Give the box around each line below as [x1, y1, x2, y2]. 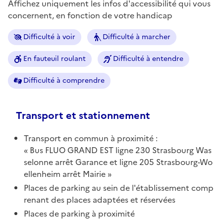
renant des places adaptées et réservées [24, 193, 175, 206]
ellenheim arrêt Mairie [24, 167, 106, 180]
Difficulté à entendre [113, 53, 183, 64]
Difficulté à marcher [103, 31, 170, 42]
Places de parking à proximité [24, 207, 135, 220]
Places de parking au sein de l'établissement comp [24, 181, 214, 194]
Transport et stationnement [16, 108, 150, 123]
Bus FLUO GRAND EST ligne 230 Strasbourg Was [30, 144, 212, 156]
